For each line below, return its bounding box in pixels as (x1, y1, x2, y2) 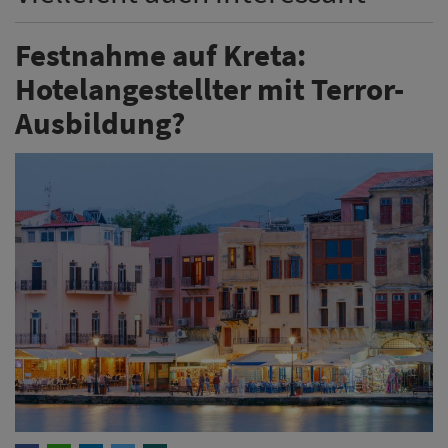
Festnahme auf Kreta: (15, 35, 306, 75)
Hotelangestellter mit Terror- (15, 69, 404, 109)
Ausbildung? (15, 103, 185, 143)
